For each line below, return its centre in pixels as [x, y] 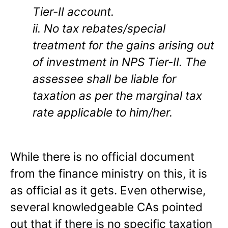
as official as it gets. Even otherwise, [108, 190]
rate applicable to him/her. [103, 112]
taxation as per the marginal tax [117, 95]
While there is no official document [102, 156]
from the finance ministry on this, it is [109, 173]
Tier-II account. [73, 11]
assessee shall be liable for [104, 78]
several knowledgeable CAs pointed [106, 207]
